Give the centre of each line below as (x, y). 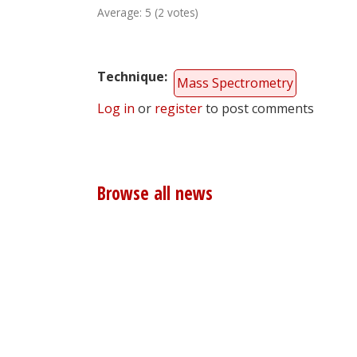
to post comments (258, 109)
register (178, 109)
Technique (131, 77)
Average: (121, 13)
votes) (181, 13)
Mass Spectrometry (235, 83)
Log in (116, 109)
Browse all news (155, 193)
